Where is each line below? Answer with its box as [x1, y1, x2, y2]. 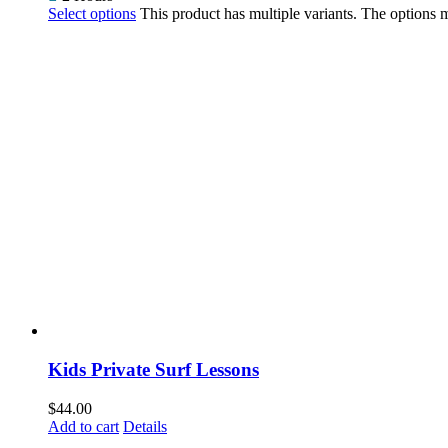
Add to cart [48, 417, 119, 435]
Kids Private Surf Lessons [48, 359, 259, 381]
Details [123, 417, 167, 435]
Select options [48, 5, 136, 23]
